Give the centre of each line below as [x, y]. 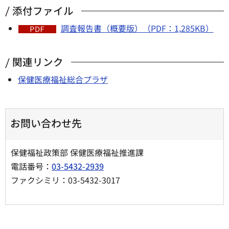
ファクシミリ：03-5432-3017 [65, 180]
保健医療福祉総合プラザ [63, 79]
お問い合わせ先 [46, 123]
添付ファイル [43, 11]
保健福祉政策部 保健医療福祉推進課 [82, 152]
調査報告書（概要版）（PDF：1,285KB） [137, 28]
